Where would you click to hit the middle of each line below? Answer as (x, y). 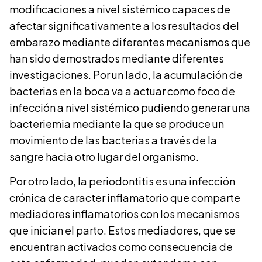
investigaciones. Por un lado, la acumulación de (126, 74)
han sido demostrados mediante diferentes (117, 58)
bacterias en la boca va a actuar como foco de (122, 91)
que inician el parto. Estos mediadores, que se (123, 230)
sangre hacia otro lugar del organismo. (104, 156)
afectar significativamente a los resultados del (124, 25)
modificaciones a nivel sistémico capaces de (120, 9)
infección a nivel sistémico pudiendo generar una (130, 107)
